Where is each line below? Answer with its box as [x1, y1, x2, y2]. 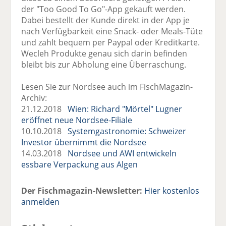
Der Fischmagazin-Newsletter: [21, 185, 143, 196]
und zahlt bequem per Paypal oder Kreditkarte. [21, 36, 200, 48]
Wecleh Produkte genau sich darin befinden [21, 47, 188, 59]
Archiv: [21, 92, 47, 103]
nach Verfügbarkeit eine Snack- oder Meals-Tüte [21, 25, 203, 37]
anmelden [21, 196, 60, 207]
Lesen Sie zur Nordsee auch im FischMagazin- [21, 81, 193, 92]
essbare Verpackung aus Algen [21, 158, 138, 170]
